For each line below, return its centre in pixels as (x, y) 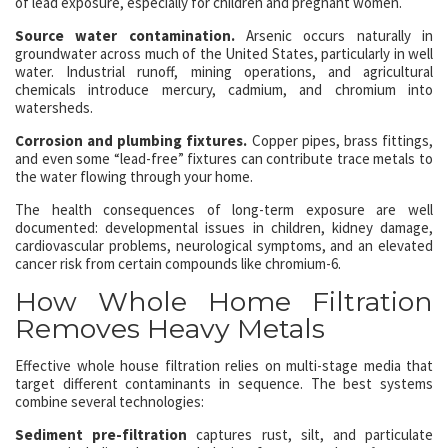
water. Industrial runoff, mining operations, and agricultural (224, 71)
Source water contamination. (125, 35)
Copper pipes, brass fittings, (340, 140)
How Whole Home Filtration (224, 301)
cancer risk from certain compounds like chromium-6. (178, 263)
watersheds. (54, 107)
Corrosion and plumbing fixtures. (131, 140)
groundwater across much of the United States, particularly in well (224, 53)
